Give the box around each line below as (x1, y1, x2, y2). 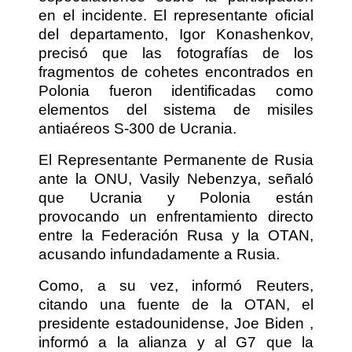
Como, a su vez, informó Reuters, (38, 277, 313, 294)
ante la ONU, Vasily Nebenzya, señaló (38, 170, 313, 187)
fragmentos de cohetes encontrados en (38, 63, 313, 80)
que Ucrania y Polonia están (38, 189, 313, 206)
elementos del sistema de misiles (38, 101, 313, 118)
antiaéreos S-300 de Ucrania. (38, 119, 236, 137)
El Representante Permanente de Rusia (38, 151, 313, 168)
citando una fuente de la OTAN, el (38, 295, 313, 313)
